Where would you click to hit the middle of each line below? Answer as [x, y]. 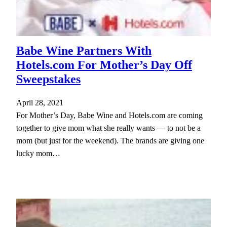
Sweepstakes [48, 79]
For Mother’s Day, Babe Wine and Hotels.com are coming [109, 115]
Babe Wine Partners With [84, 50]
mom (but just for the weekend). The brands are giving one [110, 140]
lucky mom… [38, 153]
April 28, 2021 [40, 102]
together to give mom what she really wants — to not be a [108, 128]
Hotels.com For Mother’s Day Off [104, 65]
